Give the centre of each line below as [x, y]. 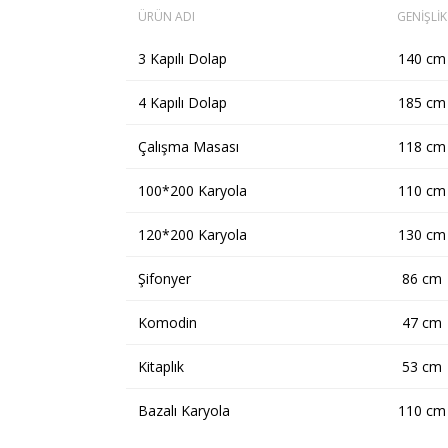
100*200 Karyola [192, 190]
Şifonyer [164, 278]
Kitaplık [161, 366]
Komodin [167, 322]
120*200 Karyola [192, 234]
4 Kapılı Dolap [182, 102]
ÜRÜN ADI [166, 16]
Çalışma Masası [188, 146]
